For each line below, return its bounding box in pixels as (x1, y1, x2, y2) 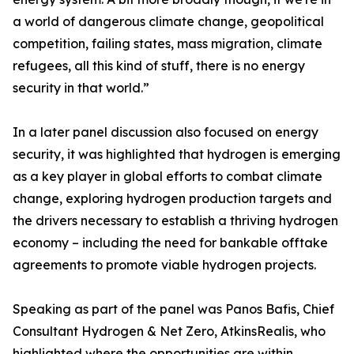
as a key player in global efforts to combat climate (13, 168, 322, 184)
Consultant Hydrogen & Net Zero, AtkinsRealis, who (13, 323, 326, 339)
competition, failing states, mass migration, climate (13, 36, 322, 51)
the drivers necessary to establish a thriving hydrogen (13, 213, 338, 228)
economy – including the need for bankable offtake (13, 235, 328, 250)
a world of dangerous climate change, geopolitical (13, 13, 324, 29)
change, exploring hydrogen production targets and (13, 190, 332, 206)
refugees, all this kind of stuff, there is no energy (13, 58, 305, 73)
